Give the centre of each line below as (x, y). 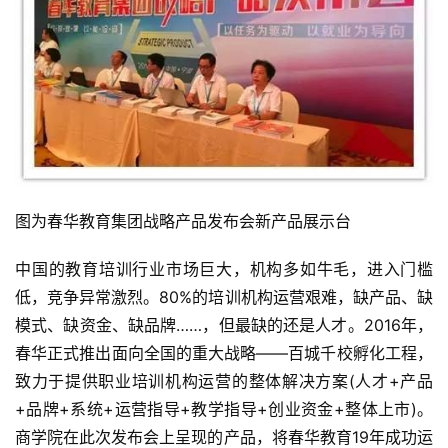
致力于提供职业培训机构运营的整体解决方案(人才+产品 (224, 380)
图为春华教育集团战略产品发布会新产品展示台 (183, 220)
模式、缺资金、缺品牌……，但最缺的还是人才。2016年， (224, 324)
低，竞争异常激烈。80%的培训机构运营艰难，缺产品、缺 (224, 296)
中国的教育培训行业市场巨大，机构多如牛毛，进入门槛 (224, 268)
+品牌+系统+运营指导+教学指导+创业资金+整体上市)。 (224, 408)
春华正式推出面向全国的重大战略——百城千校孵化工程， (224, 352)
